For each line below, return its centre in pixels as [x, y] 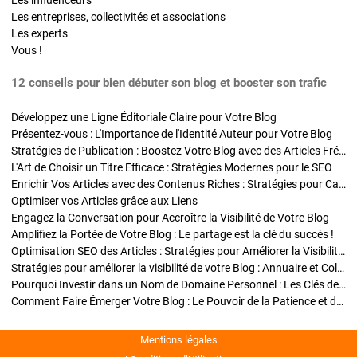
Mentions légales [178, 339]
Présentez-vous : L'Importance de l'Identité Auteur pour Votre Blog [172, 133]
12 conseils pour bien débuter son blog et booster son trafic [169, 83]
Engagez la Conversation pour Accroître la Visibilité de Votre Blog [170, 217]
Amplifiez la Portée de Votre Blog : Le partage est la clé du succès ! [173, 234]
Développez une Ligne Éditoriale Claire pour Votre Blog [144, 117]
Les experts [39, 33]
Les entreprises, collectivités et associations [118, 16]
